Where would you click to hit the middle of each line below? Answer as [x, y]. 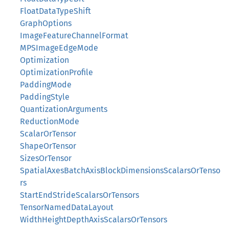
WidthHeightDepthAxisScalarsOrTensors [94, 220]
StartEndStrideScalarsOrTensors [79, 195]
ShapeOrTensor [48, 146]
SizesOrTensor [46, 158]
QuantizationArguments [64, 109]
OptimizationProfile [56, 72]
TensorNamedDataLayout [67, 207]
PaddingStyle [45, 97]
